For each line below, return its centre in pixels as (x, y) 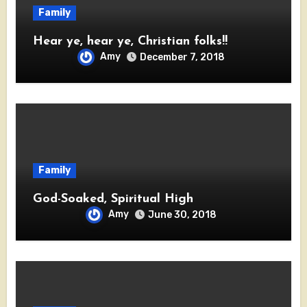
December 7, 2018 (182, 57)
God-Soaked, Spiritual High (113, 199)
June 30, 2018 (182, 214)
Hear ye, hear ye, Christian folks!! (130, 41)
